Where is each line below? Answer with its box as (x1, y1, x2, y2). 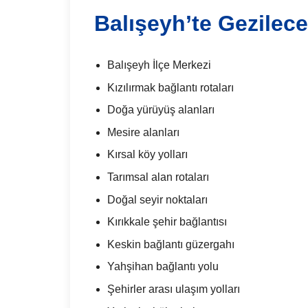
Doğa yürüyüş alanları (107, 104, 215, 116)
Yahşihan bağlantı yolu (107, 261, 219, 273)
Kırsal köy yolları (107, 148, 188, 161)
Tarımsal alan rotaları (107, 171, 210, 184)
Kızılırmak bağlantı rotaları (107, 81, 234, 93)
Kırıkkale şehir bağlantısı (107, 216, 228, 228)
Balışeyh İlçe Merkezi (107, 59, 212, 71)
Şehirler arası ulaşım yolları (107, 283, 241, 295)
